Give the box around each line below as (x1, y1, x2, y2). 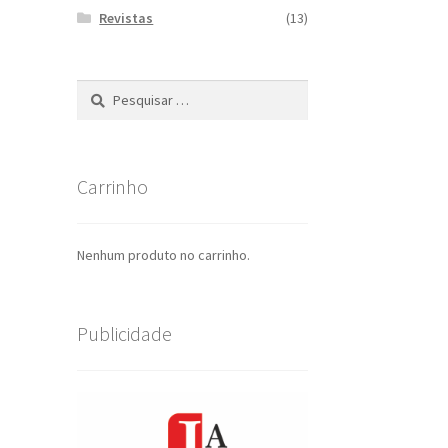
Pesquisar (75, 81, 136, 100)
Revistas (99, 9, 154, 28)
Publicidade (76, 320, 172, 346)
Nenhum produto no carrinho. (76, 246, 250, 265)
